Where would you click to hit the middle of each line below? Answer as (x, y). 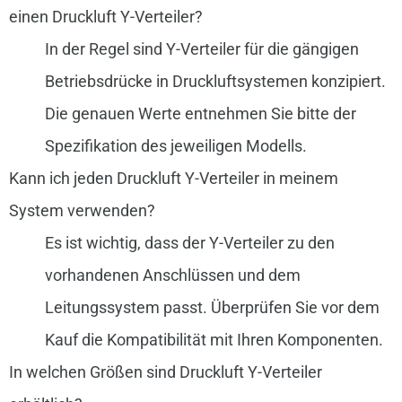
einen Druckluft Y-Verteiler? (105, 16)
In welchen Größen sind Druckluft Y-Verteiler (165, 371)
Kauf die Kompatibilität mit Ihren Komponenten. (214, 339)
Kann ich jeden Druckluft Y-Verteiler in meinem (173, 178)
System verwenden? (82, 210)
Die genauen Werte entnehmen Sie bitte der (200, 113)
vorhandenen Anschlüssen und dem (172, 275)
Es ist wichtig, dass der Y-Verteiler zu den (189, 242)
